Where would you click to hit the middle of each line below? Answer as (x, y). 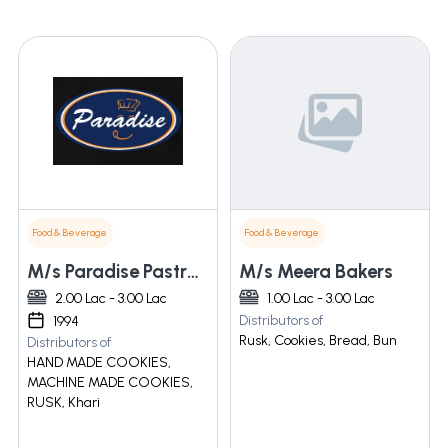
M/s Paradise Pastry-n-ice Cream (193, 272)
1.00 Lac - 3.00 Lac (321, 299)
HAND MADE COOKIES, (99, 363)
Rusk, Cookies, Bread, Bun (318, 341)
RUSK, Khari (63, 403)
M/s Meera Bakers (316, 272)
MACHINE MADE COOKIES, (110, 383)
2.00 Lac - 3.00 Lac (111, 299)
